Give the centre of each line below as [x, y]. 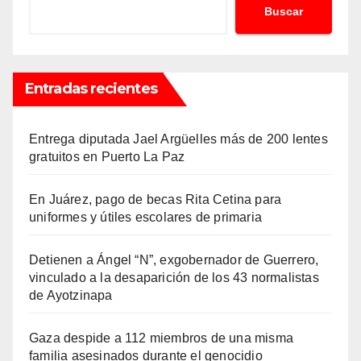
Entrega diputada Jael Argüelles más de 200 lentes [178, 139]
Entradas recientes [91, 88]
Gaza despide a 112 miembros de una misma [162, 338]
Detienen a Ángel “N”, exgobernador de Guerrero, [174, 259]
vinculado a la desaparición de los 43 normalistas [174, 277]
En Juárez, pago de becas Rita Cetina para [156, 199]
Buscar [284, 12]
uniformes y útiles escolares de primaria [145, 217]
